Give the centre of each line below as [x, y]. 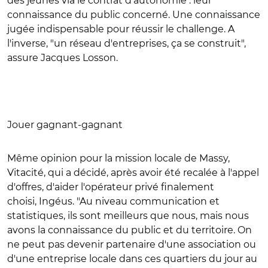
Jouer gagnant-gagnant [65, 125]
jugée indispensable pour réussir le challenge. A [121, 29]
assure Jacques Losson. [63, 58]
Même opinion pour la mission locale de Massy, [118, 158]
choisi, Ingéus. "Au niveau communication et [113, 201]
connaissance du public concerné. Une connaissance [134, 15]
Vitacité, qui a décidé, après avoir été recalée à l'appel [133, 173]
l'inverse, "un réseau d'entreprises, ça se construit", [127, 43]
